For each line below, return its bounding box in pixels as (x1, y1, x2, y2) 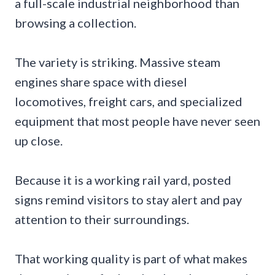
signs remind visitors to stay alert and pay (15, 192, 242, 207)
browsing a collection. (15, 15, 136, 31)
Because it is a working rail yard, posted (15, 172, 231, 188)
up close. (15, 133, 63, 149)
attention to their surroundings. (15, 212, 189, 227)
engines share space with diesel (15, 74, 187, 90)
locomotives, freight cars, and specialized (15, 94, 242, 109)
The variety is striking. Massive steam (15, 55, 220, 70)
